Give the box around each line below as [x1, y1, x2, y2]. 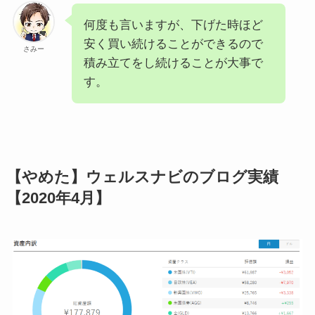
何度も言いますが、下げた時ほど [83, 18, 263, 32]
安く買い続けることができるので [83, 37, 263, 51]
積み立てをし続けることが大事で [83, 56, 263, 70]
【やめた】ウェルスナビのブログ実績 [6, 169, 278, 186]
